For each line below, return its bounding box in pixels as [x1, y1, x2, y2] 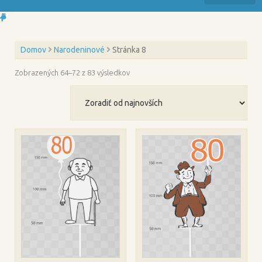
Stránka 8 [111, 44, 146, 54]
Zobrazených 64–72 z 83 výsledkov [15, 68, 130, 77]
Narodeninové [54, 44, 105, 54]
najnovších [129, 88, 164, 97]
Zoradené [129, 67, 163, 76]
